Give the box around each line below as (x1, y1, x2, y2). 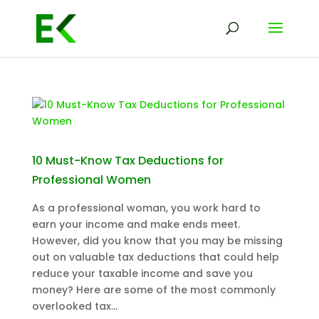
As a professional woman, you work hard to (31, 201, 261, 215)
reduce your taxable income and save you (31, 266, 253, 281)
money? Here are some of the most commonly (31, 283, 276, 297)
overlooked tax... (31, 299, 117, 313)
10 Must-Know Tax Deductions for (31, 152, 224, 169)
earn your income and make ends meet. (31, 217, 240, 231)
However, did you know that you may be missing (31, 234, 283, 248)
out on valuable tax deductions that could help (31, 250, 279, 264)
